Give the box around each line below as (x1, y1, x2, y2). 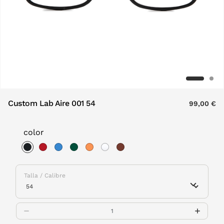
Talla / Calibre (24, 172, 65, 179)
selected (30, 155, 63, 165)
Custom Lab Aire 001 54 (8, 98, 95, 108)
